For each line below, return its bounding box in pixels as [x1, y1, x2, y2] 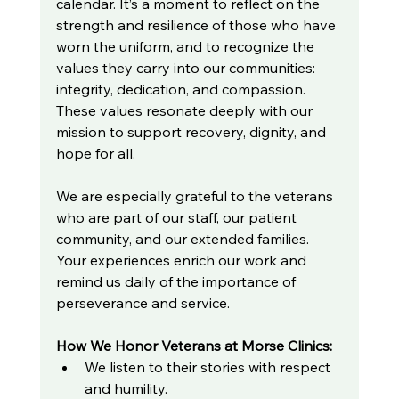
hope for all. [55, 144, 135, 163]
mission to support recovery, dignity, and [55, 123, 330, 142]
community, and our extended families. [55, 230, 313, 248]
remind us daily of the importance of [55, 273, 299, 291]
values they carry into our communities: [55, 59, 319, 77]
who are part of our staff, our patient [55, 208, 300, 227]
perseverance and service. [55, 294, 230, 313]
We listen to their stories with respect [84, 358, 334, 377]
